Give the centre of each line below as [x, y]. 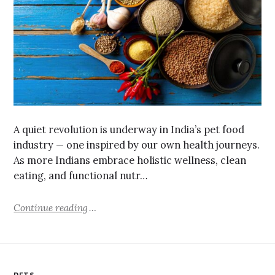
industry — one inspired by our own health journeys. [137, 145]
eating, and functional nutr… [81, 176]
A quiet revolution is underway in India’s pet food [129, 130]
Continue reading [51, 207]
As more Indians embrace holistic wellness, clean [130, 161]
